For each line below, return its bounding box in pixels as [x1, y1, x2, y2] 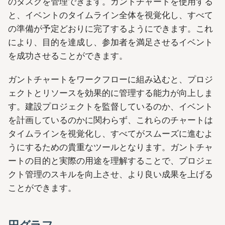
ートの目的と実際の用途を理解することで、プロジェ [8, 156, 213, 166]
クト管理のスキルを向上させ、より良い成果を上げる [8, 169, 213, 179]
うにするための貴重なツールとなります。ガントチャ [8, 142, 213, 152]
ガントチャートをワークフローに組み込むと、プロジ [8, 74, 213, 84]
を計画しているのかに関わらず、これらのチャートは [8, 115, 213, 125]
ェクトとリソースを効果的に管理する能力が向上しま [8, 88, 213, 98]
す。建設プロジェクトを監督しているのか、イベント [8, 101, 213, 111]
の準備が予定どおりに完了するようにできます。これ [8, 23, 213, 34]
